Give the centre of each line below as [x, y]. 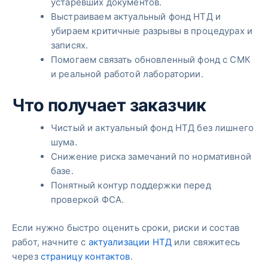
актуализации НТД [130, 242]
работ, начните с [50, 242]
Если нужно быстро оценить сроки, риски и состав [126, 227]
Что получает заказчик [109, 105]
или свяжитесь [206, 242]
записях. [70, 45]
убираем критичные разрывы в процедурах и [152, 31]
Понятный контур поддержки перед [131, 185]
